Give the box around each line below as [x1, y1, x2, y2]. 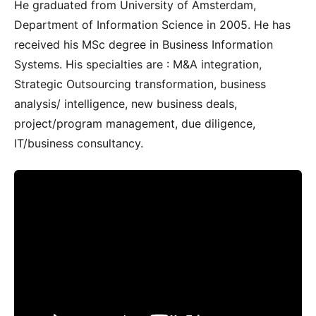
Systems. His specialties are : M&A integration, [14, 56, 262, 71]
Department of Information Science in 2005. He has [14, 17, 291, 32]
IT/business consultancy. [14, 135, 143, 150]
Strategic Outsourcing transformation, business [14, 76, 266, 91]
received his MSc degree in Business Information [14, 37, 273, 51]
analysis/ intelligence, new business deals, [14, 96, 237, 111]
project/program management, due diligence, [14, 116, 255, 130]
